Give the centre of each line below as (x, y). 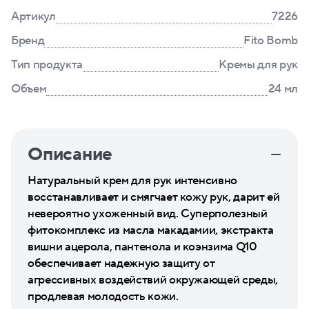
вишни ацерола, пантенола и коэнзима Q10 (142, 247)
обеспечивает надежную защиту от (121, 263)
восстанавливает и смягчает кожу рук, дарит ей (154, 197)
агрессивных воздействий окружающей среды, (153, 280)
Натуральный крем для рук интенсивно (133, 181)
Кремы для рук (258, 65)
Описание (70, 154)
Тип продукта (47, 65)
